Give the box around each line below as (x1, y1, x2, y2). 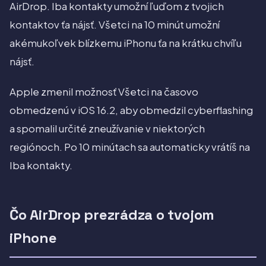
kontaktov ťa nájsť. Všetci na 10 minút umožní (9, 18, 220, 31)
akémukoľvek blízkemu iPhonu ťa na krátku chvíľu (9, 37, 242, 50)
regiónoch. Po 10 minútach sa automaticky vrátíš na (9, 141, 250, 154)
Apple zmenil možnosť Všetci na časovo (9, 85, 198, 99)
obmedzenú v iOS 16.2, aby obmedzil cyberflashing (9, 104, 253, 117)
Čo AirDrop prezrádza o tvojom (9, 205, 215, 224)
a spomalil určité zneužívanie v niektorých (9, 122, 205, 135)
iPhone (9, 229, 57, 248)
